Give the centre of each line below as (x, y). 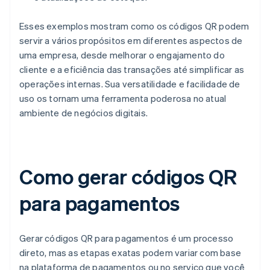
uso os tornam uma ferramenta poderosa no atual (123, 98)
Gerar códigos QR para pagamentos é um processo (127, 238)
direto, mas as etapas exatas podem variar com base (130, 252)
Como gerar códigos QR (128, 176)
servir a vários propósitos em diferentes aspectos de (131, 40)
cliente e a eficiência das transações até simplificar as (132, 69)
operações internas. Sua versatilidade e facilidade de (130, 83)
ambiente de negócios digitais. (83, 112)
